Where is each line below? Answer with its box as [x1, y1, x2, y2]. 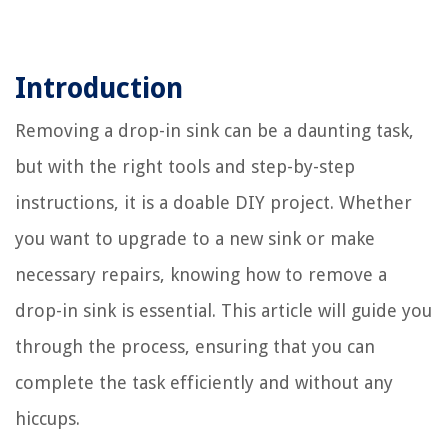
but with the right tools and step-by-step [15, 155, 355, 177]
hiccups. [15, 407, 80, 429]
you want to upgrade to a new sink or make [15, 227, 375, 249]
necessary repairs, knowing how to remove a [15, 263, 387, 285]
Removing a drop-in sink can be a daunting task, [15, 119, 414, 141]
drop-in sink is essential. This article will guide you [15, 299, 432, 321]
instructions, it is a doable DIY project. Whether [15, 191, 412, 213]
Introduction [15, 71, 183, 105]
